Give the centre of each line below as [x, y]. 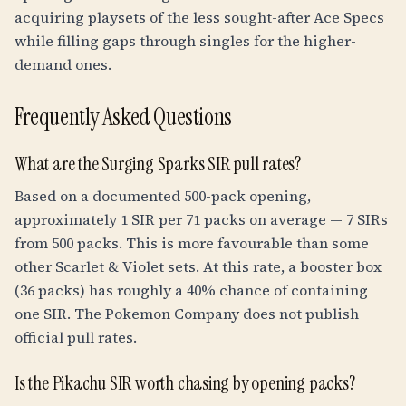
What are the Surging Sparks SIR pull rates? [158, 164]
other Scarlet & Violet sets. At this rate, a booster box [198, 266]
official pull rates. [76, 337]
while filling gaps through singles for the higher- [185, 41]
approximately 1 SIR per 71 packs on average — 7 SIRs [201, 219]
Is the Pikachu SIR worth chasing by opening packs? [185, 383]
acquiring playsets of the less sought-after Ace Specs [199, 17]
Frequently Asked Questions [123, 117]
